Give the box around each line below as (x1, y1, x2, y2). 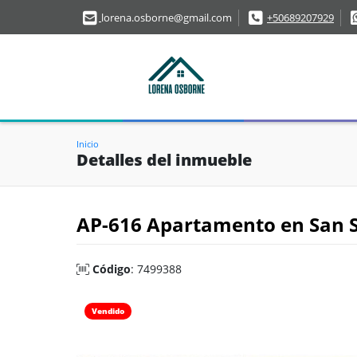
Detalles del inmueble (76, 148, 252, 171)
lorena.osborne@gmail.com (101, 10, 232, 25)
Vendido (92, 304, 124, 316)
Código (92, 261, 131, 277)
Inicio (76, 137, 99, 150)
